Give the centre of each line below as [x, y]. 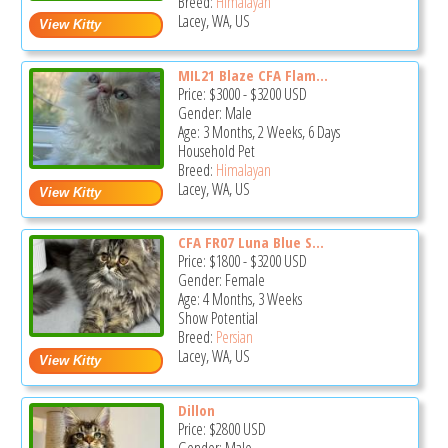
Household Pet [216, 150]
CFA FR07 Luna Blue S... [250, 242]
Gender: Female [221, 280]
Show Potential [217, 318]
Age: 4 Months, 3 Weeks [239, 299]
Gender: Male [214, 112]
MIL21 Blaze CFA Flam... [252, 74]
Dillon [196, 410]
